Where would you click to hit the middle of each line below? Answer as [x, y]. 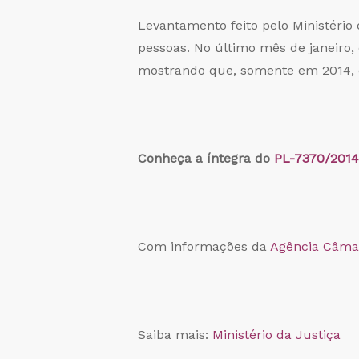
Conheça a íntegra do [206, 159]
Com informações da [204, 247]
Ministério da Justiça [276, 335]
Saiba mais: [175, 335]
